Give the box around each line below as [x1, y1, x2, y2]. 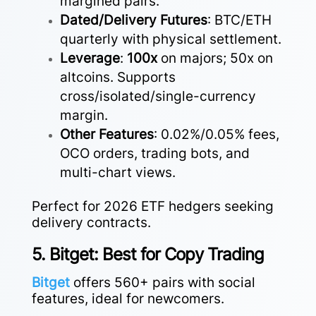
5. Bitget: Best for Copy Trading [31, 243, 264, 265]
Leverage [59, 49, 120, 66]
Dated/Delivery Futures [59, 11, 207, 28]
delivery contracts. [31, 214, 151, 231]
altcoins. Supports [59, 68, 176, 85]
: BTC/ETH [207, 11, 272, 28]
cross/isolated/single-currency [59, 87, 256, 104]
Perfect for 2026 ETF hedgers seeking [31, 197, 274, 214]
